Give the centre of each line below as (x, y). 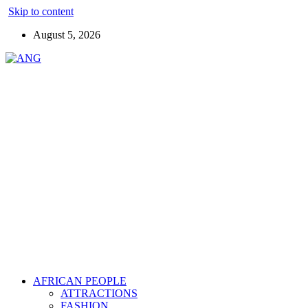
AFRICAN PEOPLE (80, 281)
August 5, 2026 (67, 35)
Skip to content (41, 11)
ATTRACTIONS (99, 293)
